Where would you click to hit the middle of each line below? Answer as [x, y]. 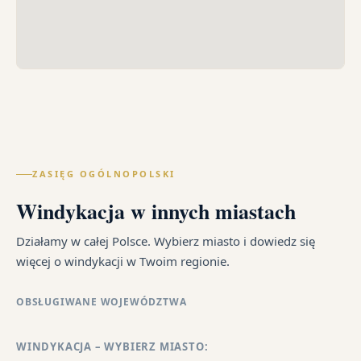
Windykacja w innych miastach [156, 212]
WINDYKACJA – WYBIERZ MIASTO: [112, 347]
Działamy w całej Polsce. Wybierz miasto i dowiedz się [166, 241]
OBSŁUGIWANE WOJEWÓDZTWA [102, 302]
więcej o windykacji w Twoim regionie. [123, 261]
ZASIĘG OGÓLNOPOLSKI [104, 174]
